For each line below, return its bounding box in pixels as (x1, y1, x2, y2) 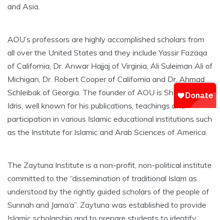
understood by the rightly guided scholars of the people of (7, 187, 209, 197)
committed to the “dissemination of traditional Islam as (7, 173, 197, 184)
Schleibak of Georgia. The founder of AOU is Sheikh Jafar (7, 87, 206, 98)
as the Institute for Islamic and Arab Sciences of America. (7, 127, 207, 137)
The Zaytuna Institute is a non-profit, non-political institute (7, 160, 212, 170)
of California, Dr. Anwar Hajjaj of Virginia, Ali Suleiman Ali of (7, 61, 213, 71)
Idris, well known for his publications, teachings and (7, 101, 185, 111)
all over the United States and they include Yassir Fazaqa (7, 48, 207, 58)
